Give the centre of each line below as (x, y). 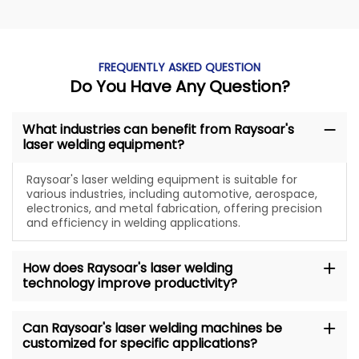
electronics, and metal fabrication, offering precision (174, 209)
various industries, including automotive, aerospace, (171, 194)
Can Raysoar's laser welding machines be (152, 329)
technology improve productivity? (129, 284)
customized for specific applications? (139, 344)
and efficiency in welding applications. (133, 223)
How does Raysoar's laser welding (127, 268)
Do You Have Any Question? (179, 86)
